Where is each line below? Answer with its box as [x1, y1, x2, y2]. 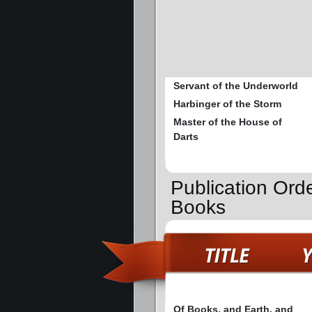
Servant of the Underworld [173, 80, 298, 92]
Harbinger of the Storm [173, 98, 281, 110]
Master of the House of [173, 116, 282, 128]
